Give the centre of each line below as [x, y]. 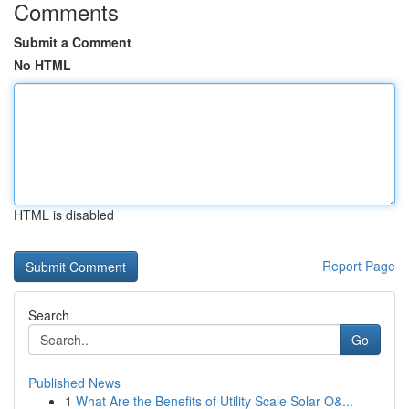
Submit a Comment [73, 42]
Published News [74, 383]
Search [49, 315]
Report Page [359, 266]
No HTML [42, 65]
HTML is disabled [64, 215]
